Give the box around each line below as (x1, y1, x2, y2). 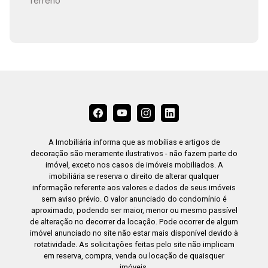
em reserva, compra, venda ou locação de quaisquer (44, 251, 224, 261)
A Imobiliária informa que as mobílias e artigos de (48, 138, 220, 147)
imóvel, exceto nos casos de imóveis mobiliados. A (45, 160, 223, 170)
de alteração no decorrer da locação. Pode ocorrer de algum (30, 217, 238, 227)
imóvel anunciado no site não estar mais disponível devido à (30, 229, 238, 238)
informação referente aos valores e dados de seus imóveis (32, 183, 236, 193)
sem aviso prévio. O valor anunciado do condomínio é (41, 194, 227, 204)
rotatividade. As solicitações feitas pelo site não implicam (33, 240, 234, 249)
